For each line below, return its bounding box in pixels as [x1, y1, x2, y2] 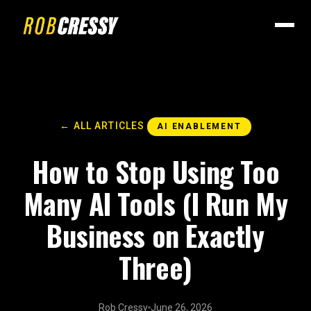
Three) [119, 246, 192, 288]
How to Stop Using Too [31, 151, 280, 192]
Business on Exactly [47, 215, 264, 256]
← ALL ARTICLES [60, 120, 145, 131]
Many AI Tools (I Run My [23, 183, 288, 224]
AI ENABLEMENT [157, 121, 242, 131]
